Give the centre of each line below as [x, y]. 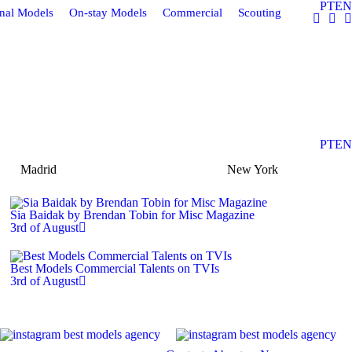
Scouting [260, 12]
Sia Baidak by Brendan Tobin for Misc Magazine [133, 215]
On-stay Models [108, 12]
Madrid [38, 169]
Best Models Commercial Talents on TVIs [115, 268]
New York [253, 169]
